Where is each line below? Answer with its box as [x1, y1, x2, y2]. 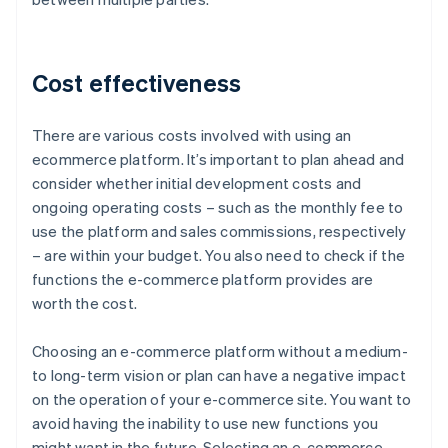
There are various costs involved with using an [32, 124, 352, 145]
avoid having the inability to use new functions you [32, 412, 379, 433]
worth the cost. [32, 292, 137, 313]
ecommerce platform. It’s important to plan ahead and [32, 148, 405, 169]
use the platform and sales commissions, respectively [32, 220, 407, 241]
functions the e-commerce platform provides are [32, 268, 374, 289]
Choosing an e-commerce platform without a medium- [32, 340, 408, 361]
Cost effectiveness [32, 66, 241, 98]
